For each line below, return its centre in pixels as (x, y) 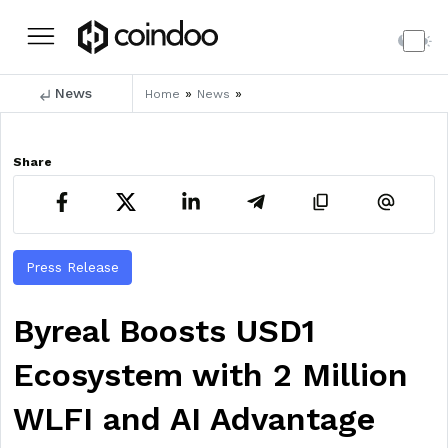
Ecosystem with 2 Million (210, 375)
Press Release (72, 267)
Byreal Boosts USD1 (164, 331)
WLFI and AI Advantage (194, 419)
